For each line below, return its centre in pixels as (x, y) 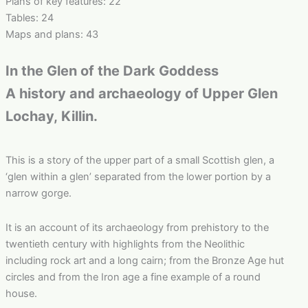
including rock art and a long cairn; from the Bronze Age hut (144, 260)
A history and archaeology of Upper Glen (143, 94)
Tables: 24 (32, 18)
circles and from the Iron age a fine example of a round (133, 277)
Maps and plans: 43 (53, 34)
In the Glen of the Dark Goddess (113, 71)
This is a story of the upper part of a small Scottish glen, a (140, 161)
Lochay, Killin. (53, 117)
